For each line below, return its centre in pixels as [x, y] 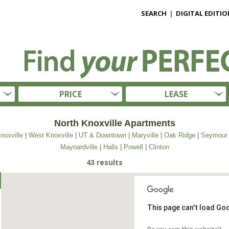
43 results [105, 162]
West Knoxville [51, 135]
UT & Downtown [102, 135]
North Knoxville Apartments [114, 123]
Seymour [214, 135]
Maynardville [79, 147]
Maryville [145, 135]
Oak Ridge [179, 135]
